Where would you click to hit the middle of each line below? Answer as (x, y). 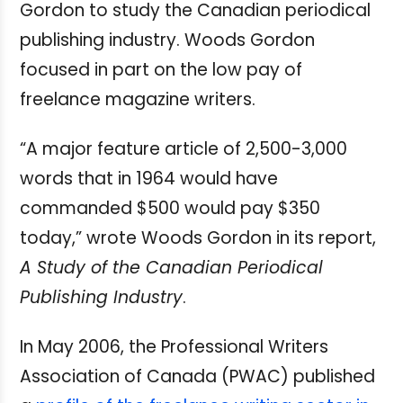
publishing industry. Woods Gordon (167, 40)
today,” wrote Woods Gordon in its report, (198, 238)
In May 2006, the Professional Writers (174, 347)
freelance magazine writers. (138, 100)
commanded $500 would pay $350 (170, 209)
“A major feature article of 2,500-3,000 (184, 149)
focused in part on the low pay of (161, 70)
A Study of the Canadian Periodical (171, 268)
